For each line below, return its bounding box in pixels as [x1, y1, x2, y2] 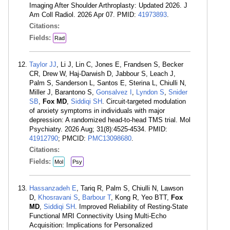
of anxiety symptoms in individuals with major [29, 107, 165, 114]
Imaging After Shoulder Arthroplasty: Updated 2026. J [29, 2, 187, 9]
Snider [168, 88, 187, 96]
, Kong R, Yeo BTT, [111, 194, 171, 201]
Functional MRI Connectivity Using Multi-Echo [29, 212, 166, 220]
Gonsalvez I [96, 88, 132, 96]
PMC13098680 [88, 135, 131, 142]
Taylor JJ [29, 61, 56, 68]
